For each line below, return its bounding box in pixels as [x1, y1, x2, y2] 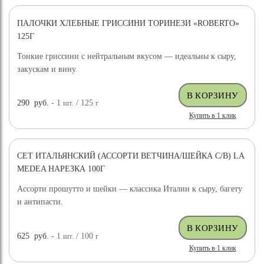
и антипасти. [17, 197, 64, 207]
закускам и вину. [17, 64, 78, 74]
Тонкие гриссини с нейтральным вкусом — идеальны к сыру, [17, 51, 237, 61]
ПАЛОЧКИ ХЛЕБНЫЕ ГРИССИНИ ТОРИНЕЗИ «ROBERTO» [17, 18, 240, 28]
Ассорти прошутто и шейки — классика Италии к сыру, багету [17, 184, 243, 194]
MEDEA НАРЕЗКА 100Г [17, 164, 105, 174]
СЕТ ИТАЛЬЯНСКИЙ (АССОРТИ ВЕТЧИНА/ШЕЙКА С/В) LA [17, 151, 245, 161]
